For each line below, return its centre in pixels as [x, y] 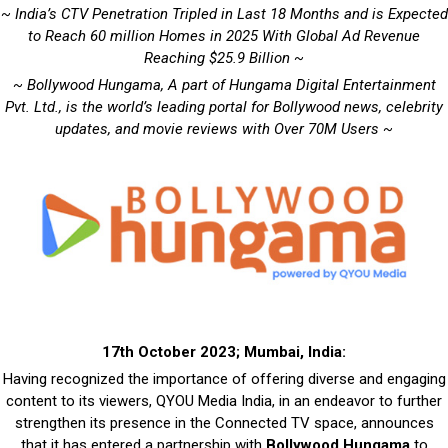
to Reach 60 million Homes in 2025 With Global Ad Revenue [224, 35]
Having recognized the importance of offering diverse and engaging [224, 378]
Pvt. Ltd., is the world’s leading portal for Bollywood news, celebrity [224, 106]
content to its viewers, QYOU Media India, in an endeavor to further [224, 400]
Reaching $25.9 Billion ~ [224, 57]
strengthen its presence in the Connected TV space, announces [224, 422]
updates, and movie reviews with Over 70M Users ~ [224, 128]
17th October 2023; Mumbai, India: [224, 351]
